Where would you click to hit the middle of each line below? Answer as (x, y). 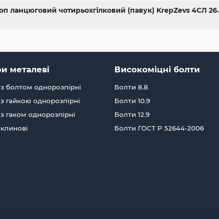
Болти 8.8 (131, 87)
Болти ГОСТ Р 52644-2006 (159, 128)
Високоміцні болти (157, 70)
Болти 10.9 (132, 101)
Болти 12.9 (132, 115)
